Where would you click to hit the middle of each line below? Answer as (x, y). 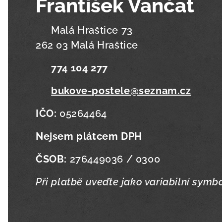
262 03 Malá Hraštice (87, 45)
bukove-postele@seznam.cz (121, 91)
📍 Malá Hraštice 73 (84, 30)
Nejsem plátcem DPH (89, 136)
